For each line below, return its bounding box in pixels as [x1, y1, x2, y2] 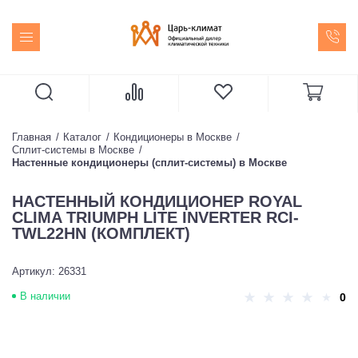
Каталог [63, 131, 101, 143]
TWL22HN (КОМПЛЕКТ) [12, 225, 190, 242]
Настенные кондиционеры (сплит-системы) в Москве [12, 157, 287, 169]
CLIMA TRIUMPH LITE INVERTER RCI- [12, 209, 299, 226]
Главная [12, 131, 51, 143]
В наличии [20, 290, 70, 302]
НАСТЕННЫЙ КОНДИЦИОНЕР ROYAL [12, 193, 302, 210]
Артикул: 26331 [12, 265, 86, 277]
